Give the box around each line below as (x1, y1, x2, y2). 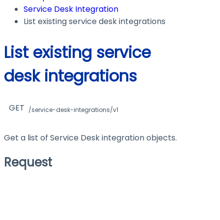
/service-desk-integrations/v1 (28, 106, 119, 114)
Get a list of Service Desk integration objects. (4, 132, 177, 143)
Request (4, 154, 52, 170)
